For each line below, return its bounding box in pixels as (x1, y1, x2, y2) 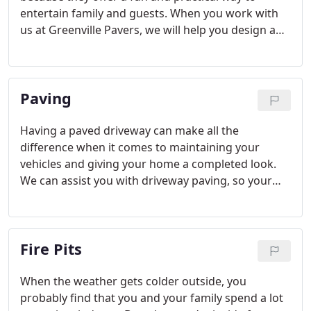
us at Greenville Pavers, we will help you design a (20, 22, 276, 37)
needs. (20, 56, 55, 71)
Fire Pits (20, 239, 82, 259)
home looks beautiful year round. (20, 190, 196, 205)
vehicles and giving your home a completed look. (20, 156, 276, 171)
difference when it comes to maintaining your (20, 140, 260, 155)
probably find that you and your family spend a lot (20, 290, 283, 305)
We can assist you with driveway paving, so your (20, 173, 272, 188)
